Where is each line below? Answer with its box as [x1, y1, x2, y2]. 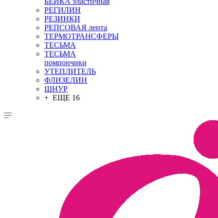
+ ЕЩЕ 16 [44, 93, 80, 102]
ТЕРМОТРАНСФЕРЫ [44, 32, 119, 40]
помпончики [44, 58, 87, 67]
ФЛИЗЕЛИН [44, 76, 87, 84]
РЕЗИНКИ [44, 15, 80, 23]
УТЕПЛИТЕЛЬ [44, 67, 96, 75]
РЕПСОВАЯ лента [44, 23, 107, 32]
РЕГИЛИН [44, 6, 81, 14]
